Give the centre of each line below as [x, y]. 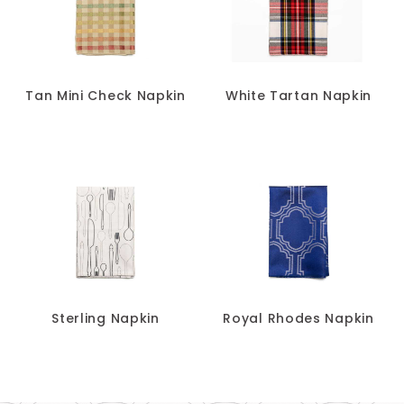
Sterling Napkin [106, 318]
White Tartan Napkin [298, 95]
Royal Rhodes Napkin [298, 318]
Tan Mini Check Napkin [106, 95]
